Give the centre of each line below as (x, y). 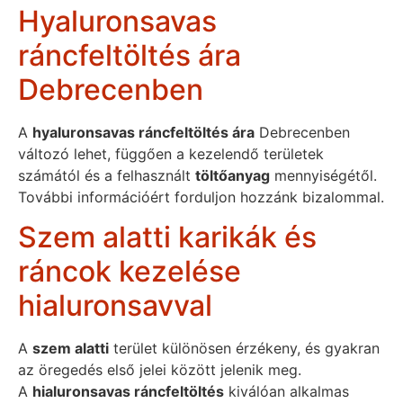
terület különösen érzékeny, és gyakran (244, 349)
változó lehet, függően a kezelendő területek (171, 153)
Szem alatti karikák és (167, 237)
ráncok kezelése (130, 272)
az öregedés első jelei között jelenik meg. (160, 370)
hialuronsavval (115, 306)
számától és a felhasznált (107, 175)
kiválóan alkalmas (287, 392)
